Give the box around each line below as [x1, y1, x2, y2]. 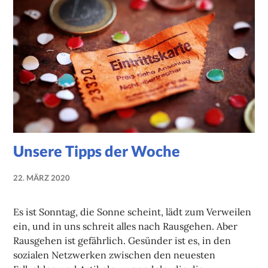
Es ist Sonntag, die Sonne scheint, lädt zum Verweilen [13, 205, 252, 218]
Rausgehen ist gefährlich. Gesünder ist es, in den [13, 234, 232, 246]
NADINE [70, 184, 100, 194]
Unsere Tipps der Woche [13, 141, 181, 160]
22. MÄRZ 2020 [13, 172, 71, 182]
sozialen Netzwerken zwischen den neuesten [13, 248, 216, 261]
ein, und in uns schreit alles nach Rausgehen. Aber [13, 220, 238, 232]
